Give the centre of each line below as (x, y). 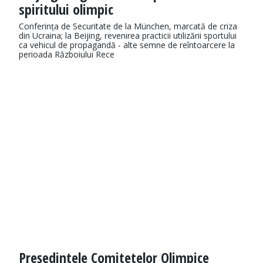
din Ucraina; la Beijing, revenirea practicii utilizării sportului (128, 36)
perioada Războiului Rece (67, 55)
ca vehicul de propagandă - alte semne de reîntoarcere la (127, 45)
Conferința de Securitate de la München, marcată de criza (128, 26)
